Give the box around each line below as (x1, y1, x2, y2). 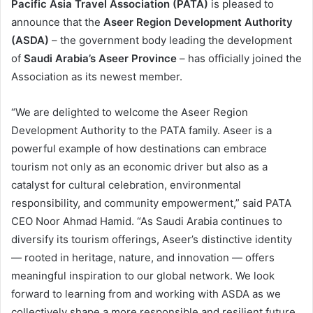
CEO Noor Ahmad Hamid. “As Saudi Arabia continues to (11, 214, 282, 228)
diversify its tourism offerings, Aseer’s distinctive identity (11, 233, 292, 246)
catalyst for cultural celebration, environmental (11, 178, 241, 191)
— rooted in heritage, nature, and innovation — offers (11, 251, 275, 264)
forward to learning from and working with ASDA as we (11, 287, 281, 300)
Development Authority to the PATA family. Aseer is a (11, 124, 272, 137)
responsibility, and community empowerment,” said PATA (11, 196, 291, 210)
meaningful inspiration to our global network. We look (11, 269, 275, 282)
